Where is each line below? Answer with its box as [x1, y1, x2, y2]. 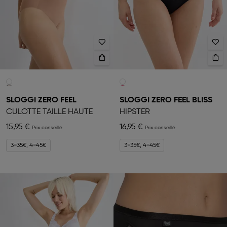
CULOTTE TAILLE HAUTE [6, 108, 93, 117]
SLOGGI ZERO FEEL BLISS [120, 96, 212, 105]
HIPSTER [120, 108, 150, 117]
